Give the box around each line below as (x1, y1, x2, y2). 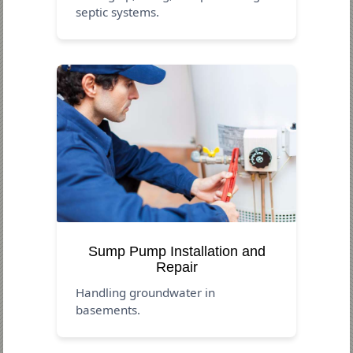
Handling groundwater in (76, 284, 216, 300)
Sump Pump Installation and (87, 243, 266, 259)
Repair (155, 258, 198, 275)
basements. (76, 301, 141, 318)
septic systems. (76, 3, 160, 20)
